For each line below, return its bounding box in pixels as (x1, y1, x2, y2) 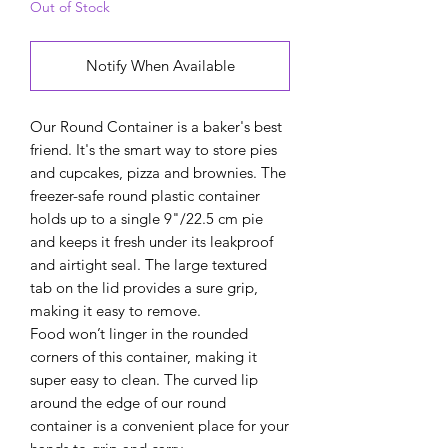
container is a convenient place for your (30, 415, 289, 435)
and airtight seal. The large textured (30, 254, 267, 274)
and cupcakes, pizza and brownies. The (30, 162, 286, 182)
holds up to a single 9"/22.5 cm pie (30, 208, 263, 228)
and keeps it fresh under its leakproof (30, 231, 273, 251)
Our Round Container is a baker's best (30, 116, 282, 136)
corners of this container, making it (30, 346, 257, 366)
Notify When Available (85, 55, 235, 75)
